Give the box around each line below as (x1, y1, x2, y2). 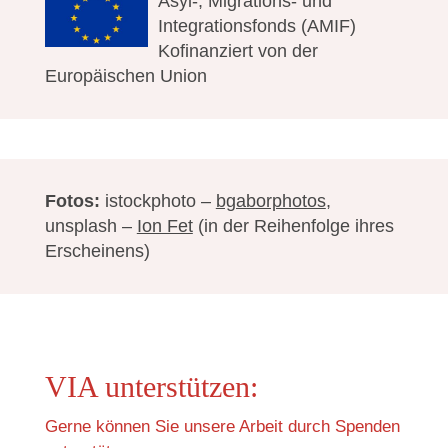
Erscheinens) (44, 241, 150, 262)
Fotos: (44, 191, 100, 212)
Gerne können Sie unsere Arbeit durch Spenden (44, 417, 400, 437)
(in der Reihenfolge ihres (192, 216, 394, 237)
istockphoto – (99, 191, 216, 212)
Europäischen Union (44, 66, 207, 87)
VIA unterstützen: (44, 370, 258, 404)
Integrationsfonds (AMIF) (157, 16, 356, 37)
